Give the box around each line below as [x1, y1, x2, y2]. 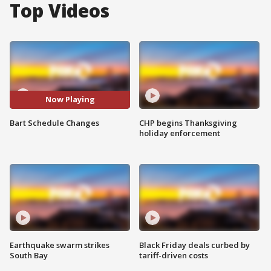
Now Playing [45, 94, 95, 105]
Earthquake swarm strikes [10, 240, 109, 251]
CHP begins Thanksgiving [139, 117, 237, 128]
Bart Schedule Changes [10, 117, 99, 128]
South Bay [10, 250, 48, 261]
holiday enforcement [139, 127, 220, 139]
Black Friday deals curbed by [139, 240, 250, 251]
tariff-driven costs [139, 250, 208, 261]
